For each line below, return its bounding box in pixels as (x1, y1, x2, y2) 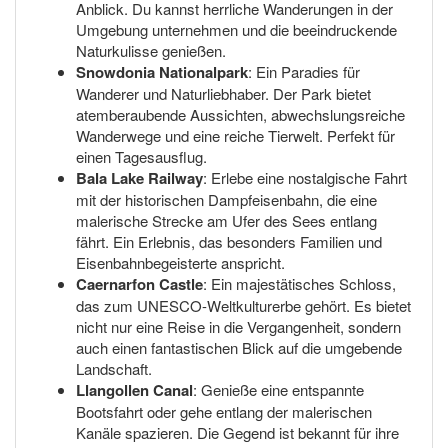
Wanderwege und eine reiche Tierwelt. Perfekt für (76, 125, 395, 147)
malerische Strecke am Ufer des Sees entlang (76, 210, 377, 232)
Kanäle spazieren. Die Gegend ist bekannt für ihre (76, 422, 399, 444)
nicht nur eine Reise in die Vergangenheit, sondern (76, 316, 401, 338)
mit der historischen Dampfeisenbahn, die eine (76, 189, 377, 211)
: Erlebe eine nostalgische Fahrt (203, 167, 407, 189)
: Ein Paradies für (248, 61, 360, 83)
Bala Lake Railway (76, 167, 203, 190)
